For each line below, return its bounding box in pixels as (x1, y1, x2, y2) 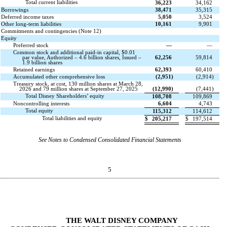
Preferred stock (13, 43, 49, 49)
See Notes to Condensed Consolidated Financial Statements (38, 136, 181, 143)
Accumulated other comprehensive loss (13, 74, 105, 80)
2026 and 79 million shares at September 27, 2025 (19, 86, 138, 92)
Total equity (25, 108, 53, 114)
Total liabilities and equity (42, 116, 102, 122)
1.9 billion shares (22, 60, 62, 66)
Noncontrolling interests (13, 101, 69, 107)
